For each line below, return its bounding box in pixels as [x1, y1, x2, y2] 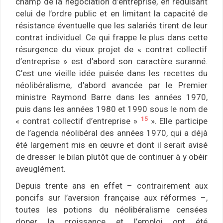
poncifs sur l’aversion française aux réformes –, [15, 193, 208, 203]
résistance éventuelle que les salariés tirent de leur [15, 20, 208, 31]
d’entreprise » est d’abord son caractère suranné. [15, 56, 208, 67]
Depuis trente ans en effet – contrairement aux [15, 181, 208, 191]
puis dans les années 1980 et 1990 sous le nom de [15, 104, 208, 114]
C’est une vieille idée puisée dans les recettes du [15, 68, 208, 79]
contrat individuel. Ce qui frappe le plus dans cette [15, 32, 208, 43]
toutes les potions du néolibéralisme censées [15, 205, 208, 215]
